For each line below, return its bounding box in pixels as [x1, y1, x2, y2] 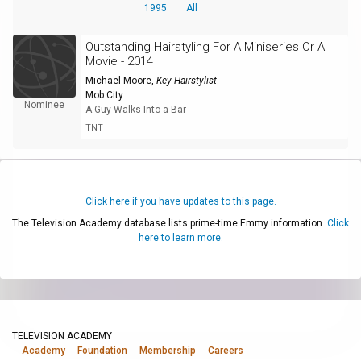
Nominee [23, 98, 64, 110]
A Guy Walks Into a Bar [85, 103, 186, 115]
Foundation [77, 345, 127, 356]
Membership [139, 345, 196, 356]
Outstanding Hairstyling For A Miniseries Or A [85, 39, 325, 54]
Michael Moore [85, 74, 151, 86]
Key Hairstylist [156, 74, 217, 86]
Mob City [85, 89, 123, 101]
